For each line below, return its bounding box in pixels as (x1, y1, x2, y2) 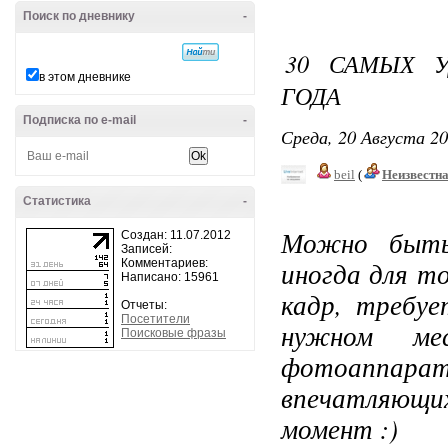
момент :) (281, 410, 398, 446)
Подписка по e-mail (23, 113, 136, 127)
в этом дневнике (39, 70, 131, 84)
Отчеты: (121, 298, 167, 312)
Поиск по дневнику (23, 9, 135, 23)
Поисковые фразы (121, 326, 226, 340)
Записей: (121, 242, 172, 256)
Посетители (121, 312, 190, 326)
